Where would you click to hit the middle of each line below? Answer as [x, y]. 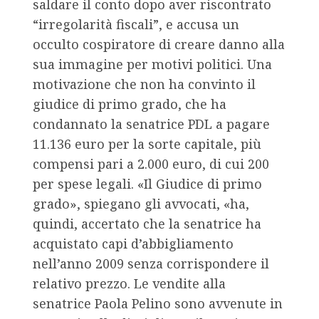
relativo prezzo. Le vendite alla [129, 284]
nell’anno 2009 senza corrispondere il [151, 264]
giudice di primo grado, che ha [130, 104]
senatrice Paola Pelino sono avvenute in [158, 304]
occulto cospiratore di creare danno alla [159, 45]
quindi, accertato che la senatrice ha [147, 224]
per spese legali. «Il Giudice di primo [147, 184]
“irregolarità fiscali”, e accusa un [136, 25]
